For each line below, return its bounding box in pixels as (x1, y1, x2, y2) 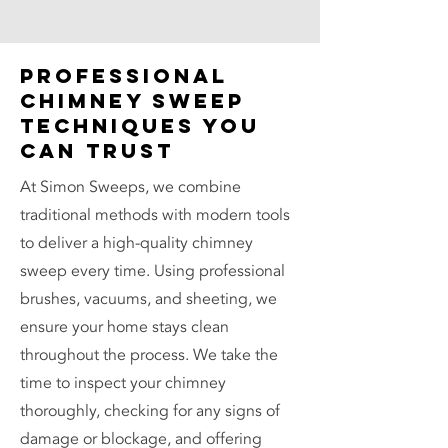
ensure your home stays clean (20, 316, 229, 338)
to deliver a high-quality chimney (20, 232, 253, 254)
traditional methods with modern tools (20, 204, 290, 226)
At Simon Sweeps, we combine (20, 176, 241, 198)
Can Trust (20, 138, 174, 163)
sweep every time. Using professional (20, 260, 285, 282)
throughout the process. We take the (20, 344, 278, 366)
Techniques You (20, 113, 260, 138)
